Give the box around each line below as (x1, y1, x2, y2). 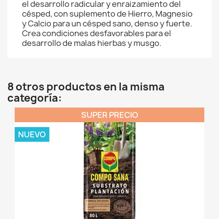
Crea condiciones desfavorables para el (22, 28, 171, 39)
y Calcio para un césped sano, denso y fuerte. (22, 18, 192, 29)
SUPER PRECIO (81, 109, 138, 120)
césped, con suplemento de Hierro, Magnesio (22, 8, 193, 19)
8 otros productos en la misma (7, 80, 165, 94)
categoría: (7, 91, 62, 105)
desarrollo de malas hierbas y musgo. (22, 38, 161, 48)
